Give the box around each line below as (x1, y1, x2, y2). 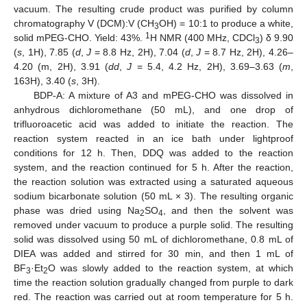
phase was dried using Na (14, 205, 140, 217)
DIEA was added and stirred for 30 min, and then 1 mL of (14, 248, 293, 260)
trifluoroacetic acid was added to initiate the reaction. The (14, 119, 293, 130)
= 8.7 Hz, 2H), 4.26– (201, 47, 293, 58)
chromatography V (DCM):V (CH (14, 18, 155, 29)
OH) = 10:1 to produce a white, (159, 18, 294, 29)
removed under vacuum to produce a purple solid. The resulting (14, 219, 293, 231)
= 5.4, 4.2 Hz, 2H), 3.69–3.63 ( (132, 61, 282, 73)
